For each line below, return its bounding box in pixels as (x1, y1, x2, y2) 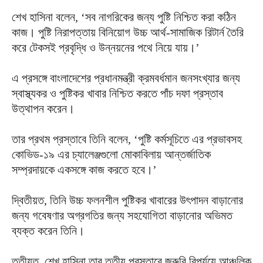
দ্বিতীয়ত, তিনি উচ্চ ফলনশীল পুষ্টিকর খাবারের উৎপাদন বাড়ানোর (12, 193, 243, 207)
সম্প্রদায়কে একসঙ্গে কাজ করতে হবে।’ (12, 163, 157, 176)
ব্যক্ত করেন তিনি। (12, 224, 85, 237)
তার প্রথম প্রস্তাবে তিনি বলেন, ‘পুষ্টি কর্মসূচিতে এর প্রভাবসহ (12, 132, 242, 146)
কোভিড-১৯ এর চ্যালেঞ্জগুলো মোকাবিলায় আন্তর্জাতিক (12, 147, 211, 161)
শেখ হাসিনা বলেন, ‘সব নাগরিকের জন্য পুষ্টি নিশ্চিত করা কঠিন (12, 10, 236, 23)
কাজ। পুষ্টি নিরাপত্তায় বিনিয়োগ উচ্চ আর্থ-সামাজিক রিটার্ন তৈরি (12, 25, 244, 39)
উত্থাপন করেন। (12, 102, 75, 115)
